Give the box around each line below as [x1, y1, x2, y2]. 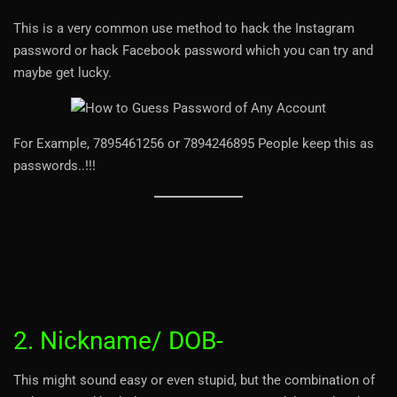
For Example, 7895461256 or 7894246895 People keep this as [13, 135, 374, 152]
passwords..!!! [13, 157, 96, 174]
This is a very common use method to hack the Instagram [13, 19, 354, 36]
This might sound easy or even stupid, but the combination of [13, 371, 375, 388]
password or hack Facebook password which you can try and [13, 42, 373, 58]
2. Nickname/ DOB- [13, 325, 223, 355]
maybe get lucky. [13, 64, 112, 81]
